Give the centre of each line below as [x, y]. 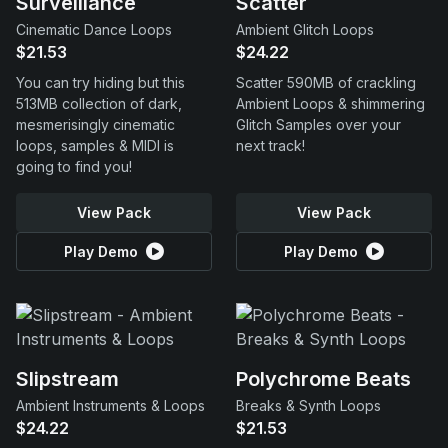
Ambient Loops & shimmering [330, 103]
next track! [270, 145]
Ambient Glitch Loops [305, 29]
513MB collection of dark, [99, 103]
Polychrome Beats [323, 379]
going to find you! [74, 166]
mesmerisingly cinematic [95, 124]
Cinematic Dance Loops [94, 29]
